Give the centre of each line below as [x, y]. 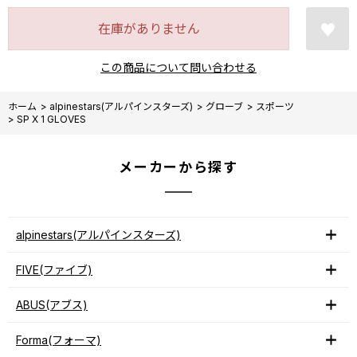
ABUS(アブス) [52, 305]
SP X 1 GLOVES [51, 120]
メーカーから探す [178, 168]
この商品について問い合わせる [178, 68]
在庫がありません [149, 28]
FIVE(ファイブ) [54, 270]
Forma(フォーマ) [59, 340]
